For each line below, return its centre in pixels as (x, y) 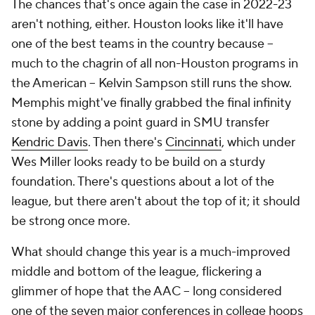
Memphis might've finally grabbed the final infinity (151, 103)
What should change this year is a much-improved (151, 252)
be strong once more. (71, 221)
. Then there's (127, 142)
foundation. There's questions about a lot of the (143, 182)
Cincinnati (193, 142)
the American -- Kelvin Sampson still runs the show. (152, 83)
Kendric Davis (50, 142)
